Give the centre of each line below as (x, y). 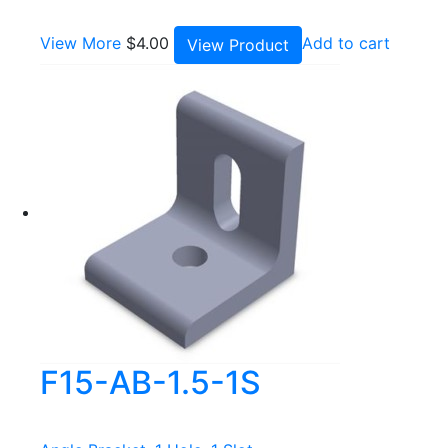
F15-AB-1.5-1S (150, 383)
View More (80, 43)
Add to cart (346, 43)
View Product (238, 45)
